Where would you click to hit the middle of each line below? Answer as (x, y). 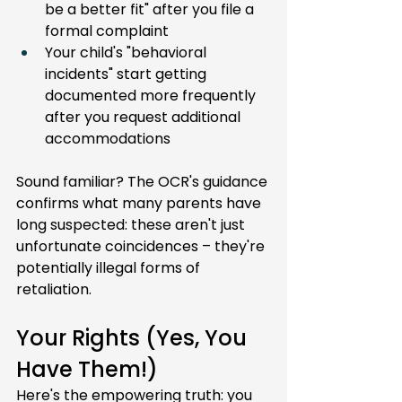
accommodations (108, 139)
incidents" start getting (127, 74)
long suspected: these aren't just (132, 225)
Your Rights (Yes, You (134, 338)
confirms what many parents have (140, 203)
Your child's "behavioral (127, 52)
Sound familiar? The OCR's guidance (144, 182)
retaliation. (54, 289)
